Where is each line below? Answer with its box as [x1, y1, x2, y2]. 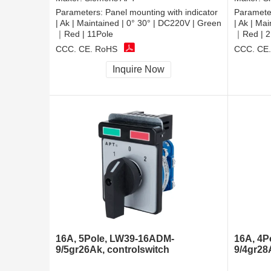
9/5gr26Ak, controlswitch [56, 244, 169, 255]
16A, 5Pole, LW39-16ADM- [56, 233, 174, 244]
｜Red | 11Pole [56, 29, 113, 39]
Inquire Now [113, 64, 165, 75]
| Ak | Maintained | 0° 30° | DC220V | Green [56, 18, 221, 28]
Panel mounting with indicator [105, 7, 218, 18]
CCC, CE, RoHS [56, 44, 117, 54]
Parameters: [56, 7, 105, 18]
